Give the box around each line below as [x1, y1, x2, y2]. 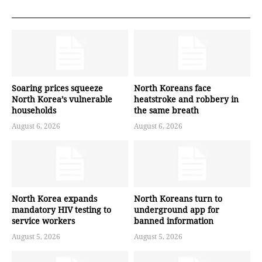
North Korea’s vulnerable [12, 94, 112, 105]
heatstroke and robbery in [134, 94, 239, 105]
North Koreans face [134, 82, 211, 94]
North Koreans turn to [134, 192, 222, 204]
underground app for [134, 204, 219, 215]
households [12, 105, 56, 116]
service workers [12, 215, 75, 226]
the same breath [134, 105, 199, 116]
